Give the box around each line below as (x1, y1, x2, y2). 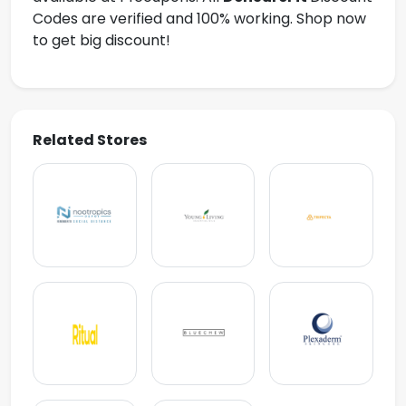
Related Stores (33, 130, 147, 151)
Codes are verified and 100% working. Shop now (33, 8, 366, 30)
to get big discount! (33, 30, 170, 52)
